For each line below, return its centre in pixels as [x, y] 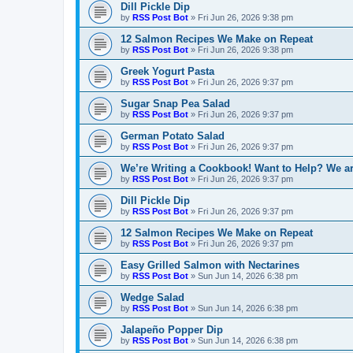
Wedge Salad [152, 298]
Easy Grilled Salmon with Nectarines [210, 266]
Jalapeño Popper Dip [172, 330]
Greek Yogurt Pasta [167, 72]
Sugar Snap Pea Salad [175, 104]
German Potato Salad [173, 136]
